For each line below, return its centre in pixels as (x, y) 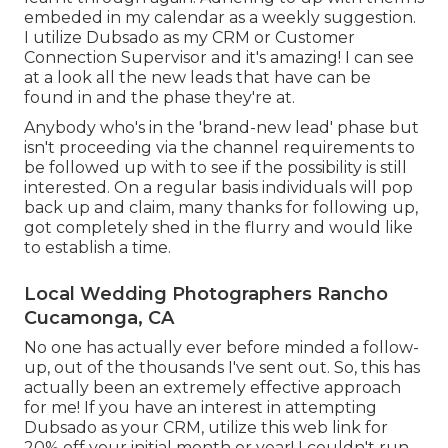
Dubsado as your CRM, (116, 428)
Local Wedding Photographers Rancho (206, 294)
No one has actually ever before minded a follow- (221, 348)
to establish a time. (97, 248)
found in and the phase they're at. (159, 98)
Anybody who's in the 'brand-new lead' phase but (221, 128)
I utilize (55, 38)
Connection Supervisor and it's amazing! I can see (219, 58)
